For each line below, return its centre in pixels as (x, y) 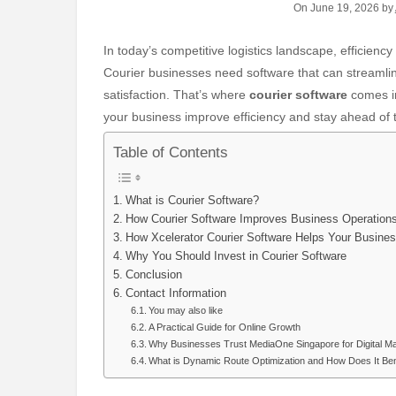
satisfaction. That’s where (176, 95)
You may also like (186, 310)
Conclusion (153, 274)
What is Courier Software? (192, 200)
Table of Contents (171, 153)
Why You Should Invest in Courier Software (236, 256)
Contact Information (175, 293)
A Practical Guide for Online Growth (225, 327)
